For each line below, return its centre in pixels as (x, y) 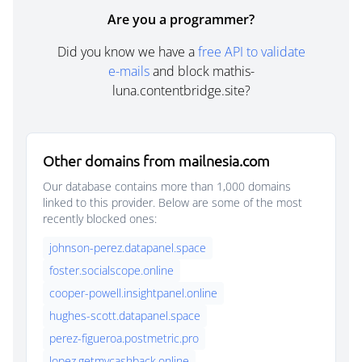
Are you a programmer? (181, 19)
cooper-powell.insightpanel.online (133, 293)
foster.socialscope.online (112, 270)
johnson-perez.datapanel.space (128, 248)
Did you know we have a (127, 52)
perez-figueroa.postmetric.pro (124, 338)
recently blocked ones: (100, 219)
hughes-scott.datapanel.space (125, 316)
